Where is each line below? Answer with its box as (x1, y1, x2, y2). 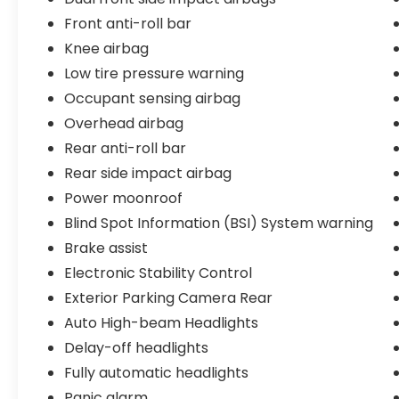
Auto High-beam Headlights (64, 313, 259, 334)
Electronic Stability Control (64, 263, 253, 284)
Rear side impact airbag (64, 163, 232, 184)
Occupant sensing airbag (64, 88, 241, 110)
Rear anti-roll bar (64, 138, 187, 159)
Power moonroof (64, 188, 183, 209)
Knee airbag (64, 38, 150, 60)
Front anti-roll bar (64, 13, 192, 35)
